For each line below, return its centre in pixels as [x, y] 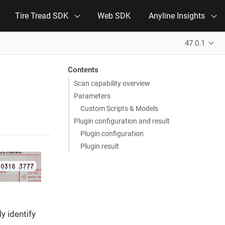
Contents [83, 70]
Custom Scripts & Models [120, 108]
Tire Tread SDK [42, 16]
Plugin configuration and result [122, 121]
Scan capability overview [112, 83]
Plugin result [100, 146]
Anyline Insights [177, 16]
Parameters [92, 96]
